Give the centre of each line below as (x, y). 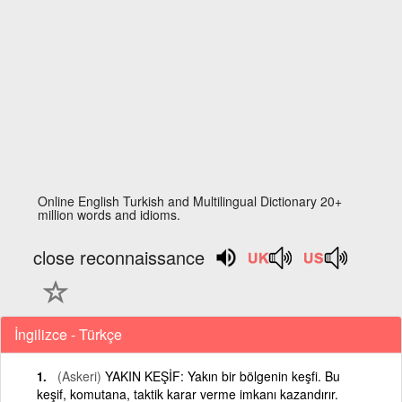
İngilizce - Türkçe (68, 334)
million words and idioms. (109, 214)
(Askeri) (79, 376)
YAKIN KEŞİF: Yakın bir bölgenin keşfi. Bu (221, 376)
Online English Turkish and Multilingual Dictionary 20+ (190, 201)
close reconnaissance (119, 257)
